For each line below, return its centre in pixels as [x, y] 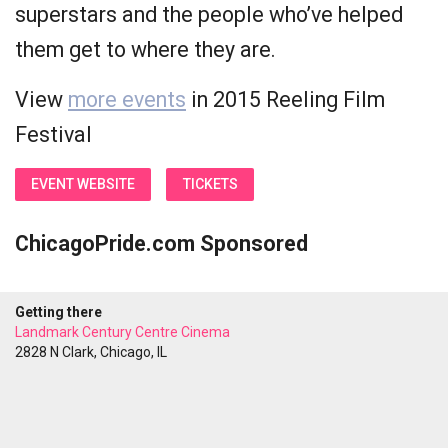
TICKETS [210, 184]
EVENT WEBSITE [83, 184]
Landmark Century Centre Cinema [122, 332]
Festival [53, 134]
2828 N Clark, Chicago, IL [91, 352]
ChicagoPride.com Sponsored [161, 243]
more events [127, 99]
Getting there [58, 312]
